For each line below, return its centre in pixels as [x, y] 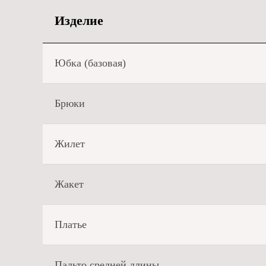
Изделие [79, 21]
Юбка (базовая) [90, 63]
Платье [71, 224]
